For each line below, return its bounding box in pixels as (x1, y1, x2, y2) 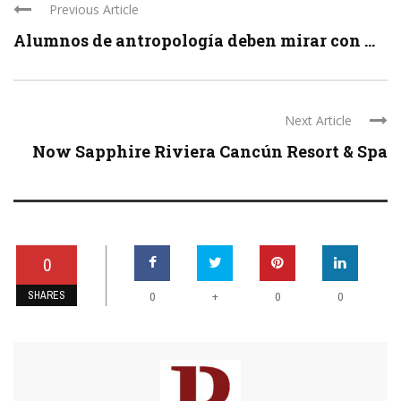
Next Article (285, 111, 352, 129)
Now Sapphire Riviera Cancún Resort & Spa (32, 140, 388, 162)
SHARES (28, 287, 65, 303)
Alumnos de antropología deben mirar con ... (13, 29, 375, 51)
